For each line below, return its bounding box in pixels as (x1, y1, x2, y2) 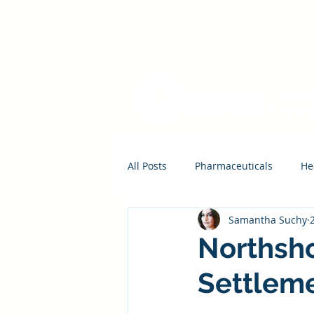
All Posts (128, 158, 167, 172)
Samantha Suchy (228, 212, 307, 226)
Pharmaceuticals (195, 158, 273, 172)
